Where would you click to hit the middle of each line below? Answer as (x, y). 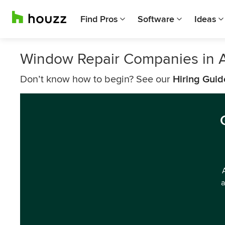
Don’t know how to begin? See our (96, 79)
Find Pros (99, 19)
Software (156, 19)
